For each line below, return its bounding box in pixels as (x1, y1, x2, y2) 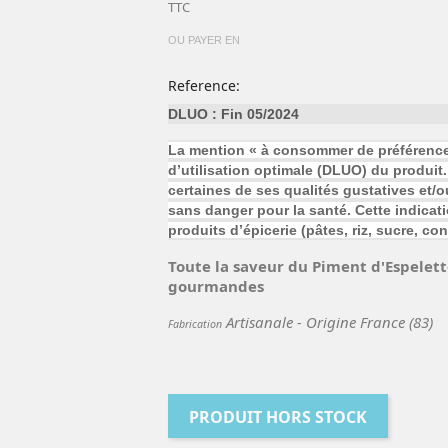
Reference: (167, 75, 240, 95)
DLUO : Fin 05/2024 (167, 105, 299, 122)
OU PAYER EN (167, 33, 240, 46)
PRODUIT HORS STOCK (188, 405, 367, 428)
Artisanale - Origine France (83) (221, 311, 433, 332)
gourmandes (167, 275, 264, 296)
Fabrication (167, 316, 222, 331)
